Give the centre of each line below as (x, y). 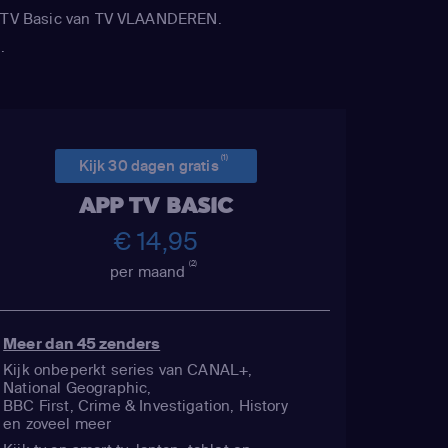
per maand (149, 271)
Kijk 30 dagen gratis (150, 165)
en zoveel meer (57, 423)
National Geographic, (77, 387)
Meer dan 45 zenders (82, 343)
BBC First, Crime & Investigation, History (145, 405)
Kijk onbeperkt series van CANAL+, (128, 369)
